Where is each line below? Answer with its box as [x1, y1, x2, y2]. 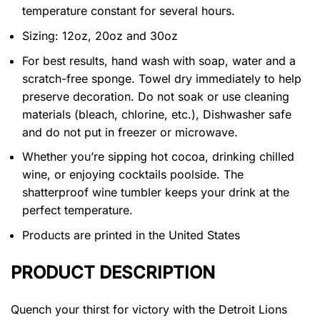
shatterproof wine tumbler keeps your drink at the [22, 185, 289, 200]
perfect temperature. [22, 203, 133, 218]
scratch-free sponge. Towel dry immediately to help [22, 71, 301, 86]
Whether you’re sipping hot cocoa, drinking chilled [22, 149, 294, 164]
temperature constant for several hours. [22, 4, 235, 19]
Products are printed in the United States [22, 227, 240, 242]
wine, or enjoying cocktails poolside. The [22, 167, 244, 182]
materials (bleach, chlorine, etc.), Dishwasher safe [22, 106, 291, 121]
